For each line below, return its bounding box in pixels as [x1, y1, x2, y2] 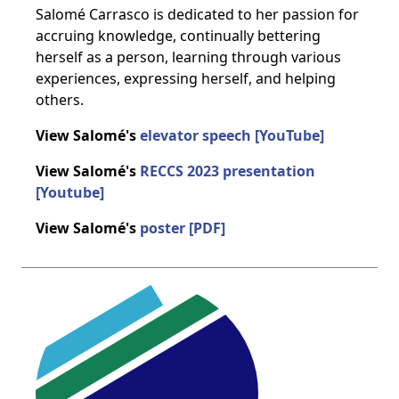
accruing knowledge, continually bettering [36, 26, 321, 45]
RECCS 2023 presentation [140, 161, 315, 181]
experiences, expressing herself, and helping [36, 69, 336, 88]
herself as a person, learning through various [36, 47, 341, 67]
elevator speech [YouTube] [140, 126, 324, 145]
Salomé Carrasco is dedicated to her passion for [36, 4, 359, 24]
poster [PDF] [140, 218, 225, 238]
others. [36, 90, 84, 110]
